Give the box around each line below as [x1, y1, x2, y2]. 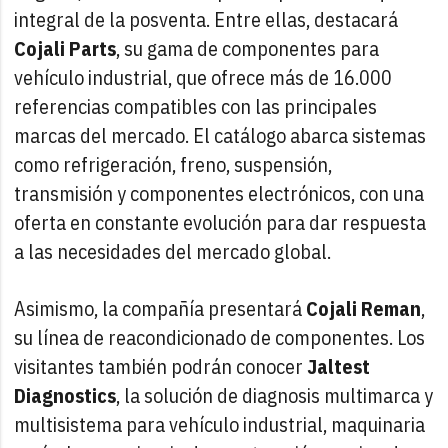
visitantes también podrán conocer [14, 352, 304, 380]
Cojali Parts [14, 34, 117, 62]
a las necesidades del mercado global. [14, 237, 332, 265]
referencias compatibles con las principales [14, 92, 378, 120]
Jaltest [303, 352, 371, 380]
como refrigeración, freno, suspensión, [14, 150, 333, 178]
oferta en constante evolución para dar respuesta [14, 208, 427, 236]
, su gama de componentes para [116, 34, 380, 62]
